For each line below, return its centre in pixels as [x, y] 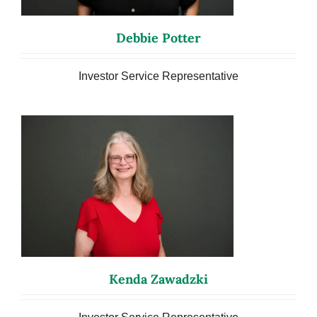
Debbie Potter [158, 38]
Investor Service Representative [158, 76]
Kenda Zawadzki [158, 279]
